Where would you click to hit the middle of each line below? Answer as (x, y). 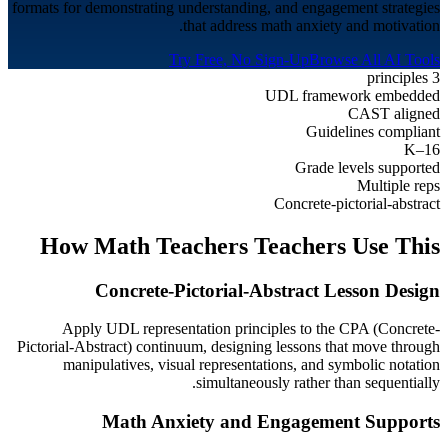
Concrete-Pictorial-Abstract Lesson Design (267, 290)
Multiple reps (398, 185)
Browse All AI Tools (374, 59)
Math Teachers (171, 245)
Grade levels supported (367, 167)
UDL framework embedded (352, 95)
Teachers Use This (344, 245)
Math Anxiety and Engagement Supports (271, 422)
